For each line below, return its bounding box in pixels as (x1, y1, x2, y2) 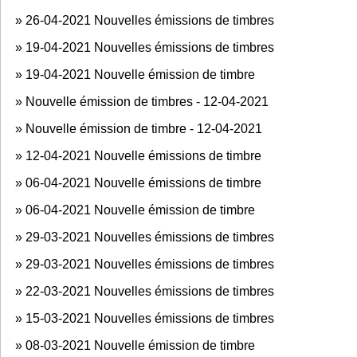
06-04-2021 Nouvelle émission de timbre (25, 202, 255, 217)
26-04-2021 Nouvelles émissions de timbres (25, 13, 274, 27)
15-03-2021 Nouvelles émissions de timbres (25, 311, 274, 325)
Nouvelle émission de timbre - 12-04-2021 (25, 121, 262, 135)
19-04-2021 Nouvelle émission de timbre (25, 67, 255, 81)
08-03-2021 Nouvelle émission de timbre (25, 338, 255, 352)
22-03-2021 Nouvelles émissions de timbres (25, 284, 274, 298)
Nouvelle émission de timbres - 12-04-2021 (25, 94, 269, 108)
